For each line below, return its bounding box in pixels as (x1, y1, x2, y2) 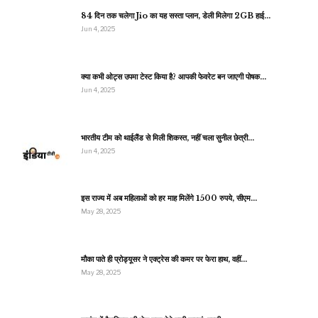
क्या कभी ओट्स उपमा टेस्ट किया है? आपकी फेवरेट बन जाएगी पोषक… (81, 72, 266, 82)
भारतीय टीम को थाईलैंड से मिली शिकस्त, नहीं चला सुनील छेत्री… (81, 132, 254, 143)
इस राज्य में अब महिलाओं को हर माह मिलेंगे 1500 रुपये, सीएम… (81, 193, 257, 204)
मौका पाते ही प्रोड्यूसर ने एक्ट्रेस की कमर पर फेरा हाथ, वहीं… (81, 253, 247, 264)
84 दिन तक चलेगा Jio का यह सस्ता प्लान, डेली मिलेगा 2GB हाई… (81, 11, 270, 21)
